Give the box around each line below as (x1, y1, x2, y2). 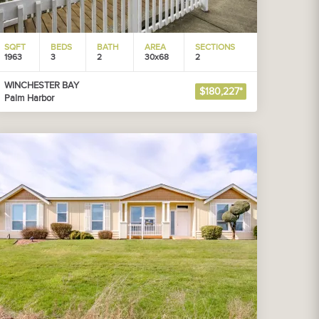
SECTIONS (195, 42, 235, 52)
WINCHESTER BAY (4, 80, 79, 91)
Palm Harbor (4, 93, 54, 104)
